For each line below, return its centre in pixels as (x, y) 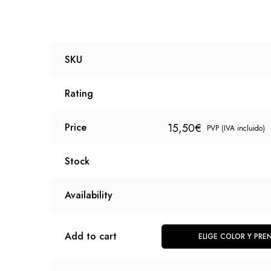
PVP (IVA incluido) (236, 128)
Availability (89, 195)
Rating (79, 93)
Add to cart (91, 236)
